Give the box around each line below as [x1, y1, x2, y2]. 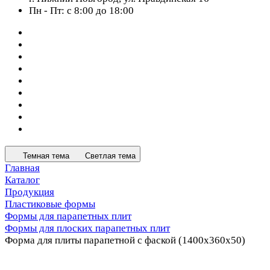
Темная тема [23, 151, 69, 160]
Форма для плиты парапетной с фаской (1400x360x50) [5, 234, 245, 246]
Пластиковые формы [5, 198, 95, 210]
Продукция [5, 186, 54, 198]
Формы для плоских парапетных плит [5, 222, 170, 234]
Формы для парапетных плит [5, 210, 131, 222]
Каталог [5, 174, 40, 186]
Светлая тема [85, 151, 136, 160]
